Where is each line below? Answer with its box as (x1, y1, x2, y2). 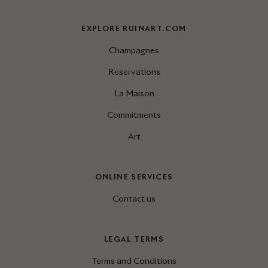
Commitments (107, 109, 161, 121)
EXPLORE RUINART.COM (81, 24, 187, 33)
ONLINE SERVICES (95, 172, 173, 182)
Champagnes (109, 45, 159, 56)
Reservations (108, 66, 160, 78)
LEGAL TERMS (103, 234, 165, 244)
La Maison (114, 88, 154, 99)
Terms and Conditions (92, 255, 176, 267)
